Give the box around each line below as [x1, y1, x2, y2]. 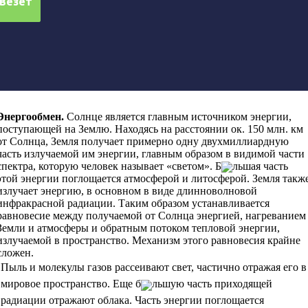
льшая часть [232, 160, 288, 172]
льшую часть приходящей [152, 278, 272, 290]
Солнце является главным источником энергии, [67, 111, 291, 122]
